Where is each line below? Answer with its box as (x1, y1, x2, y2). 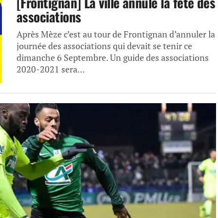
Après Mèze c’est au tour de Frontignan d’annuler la (17, 29, 215, 40)
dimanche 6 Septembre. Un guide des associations (17, 52, 209, 63)
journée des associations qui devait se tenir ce (17, 40, 194, 52)
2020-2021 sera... (17, 64, 85, 75)
